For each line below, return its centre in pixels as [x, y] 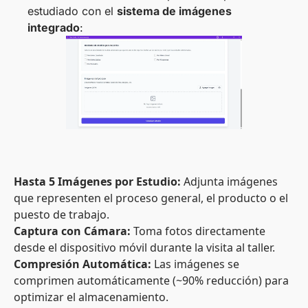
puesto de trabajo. [62, 215]
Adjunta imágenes [229, 182]
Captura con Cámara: [72, 231]
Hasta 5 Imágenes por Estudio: [97, 182]
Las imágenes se [195, 264]
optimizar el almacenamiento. [91, 297]
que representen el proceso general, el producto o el [151, 198]
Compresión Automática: [82, 264]
